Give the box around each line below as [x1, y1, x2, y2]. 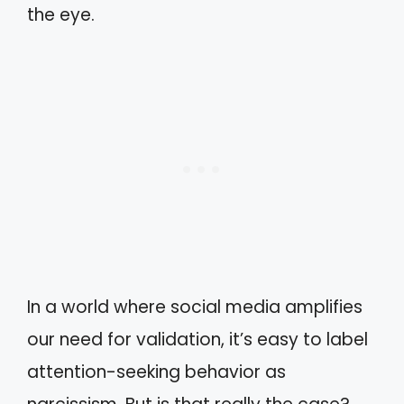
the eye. [27, 2, 95, 27]
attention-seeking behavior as [27, 360, 286, 384]
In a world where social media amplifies [27, 295, 363, 319]
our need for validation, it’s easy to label [27, 327, 368, 352]
